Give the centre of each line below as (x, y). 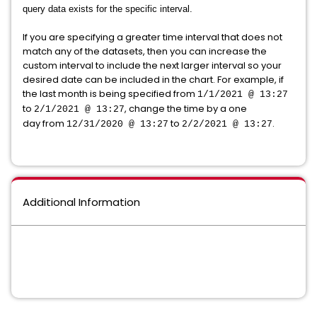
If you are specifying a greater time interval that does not (152, 37)
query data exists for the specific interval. (108, 8)
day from (45, 123)
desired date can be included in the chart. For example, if (153, 79)
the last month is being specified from (110, 93)
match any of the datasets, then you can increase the (145, 51)
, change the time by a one (186, 108)
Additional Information (81, 202)
